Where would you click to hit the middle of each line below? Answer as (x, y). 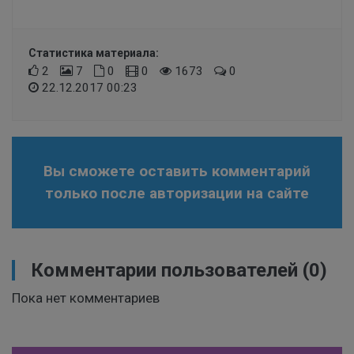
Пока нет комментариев (86, 298)
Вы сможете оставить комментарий (177, 171)
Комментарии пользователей (164, 271)
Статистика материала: (94, 53)
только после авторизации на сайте (177, 194)
